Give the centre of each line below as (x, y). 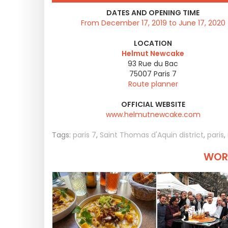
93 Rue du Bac (153, 64)
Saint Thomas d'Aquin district (152, 135)
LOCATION (153, 43)
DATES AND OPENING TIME (153, 13)
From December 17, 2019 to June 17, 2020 (153, 23)
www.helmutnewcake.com (153, 115)
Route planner (153, 84)
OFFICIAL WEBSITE (153, 104)
